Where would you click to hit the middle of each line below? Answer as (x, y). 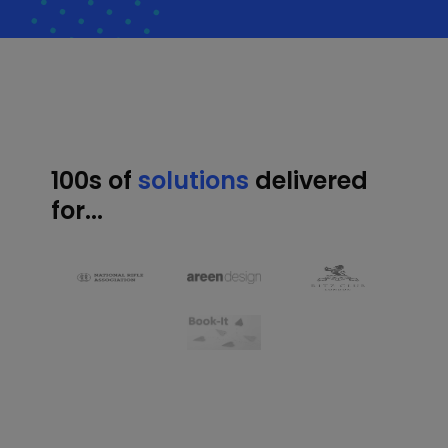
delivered (309, 180)
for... (77, 210)
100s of (95, 180)
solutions (194, 180)
